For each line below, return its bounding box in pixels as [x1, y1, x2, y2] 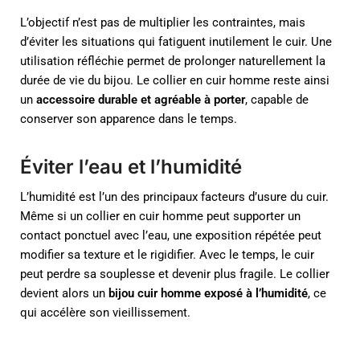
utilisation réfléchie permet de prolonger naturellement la [20, 53, 325, 68]
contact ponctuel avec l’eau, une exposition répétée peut [20, 227, 321, 243]
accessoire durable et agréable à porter [36, 92, 245, 107]
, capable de [245, 92, 309, 107]
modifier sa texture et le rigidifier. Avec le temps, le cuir [20, 247, 314, 262]
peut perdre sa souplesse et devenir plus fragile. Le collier [20, 266, 329, 281]
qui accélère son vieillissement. [20, 305, 190, 320]
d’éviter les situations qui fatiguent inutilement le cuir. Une [20, 34, 332, 49]
